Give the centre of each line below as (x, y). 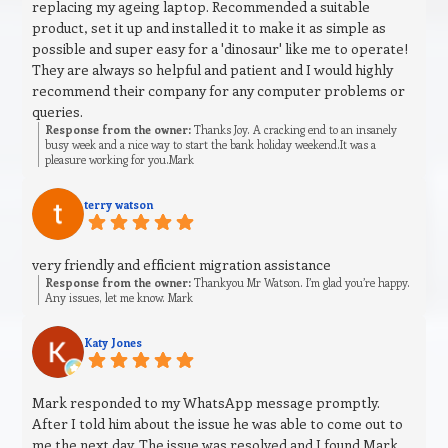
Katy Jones (113, 343)
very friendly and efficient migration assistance (182, 265)
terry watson (119, 205)
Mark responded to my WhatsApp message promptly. (206, 403)
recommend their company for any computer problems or (219, 91)
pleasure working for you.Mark (120, 160)
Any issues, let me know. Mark (119, 298)
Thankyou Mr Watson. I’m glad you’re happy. (301, 283)
